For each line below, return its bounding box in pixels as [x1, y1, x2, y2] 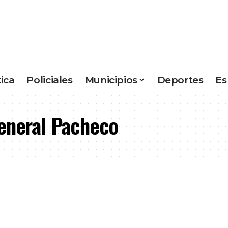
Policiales [26, 74, 73, 86]
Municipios [84, 74, 137, 86]
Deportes [157, 74, 204, 86]
